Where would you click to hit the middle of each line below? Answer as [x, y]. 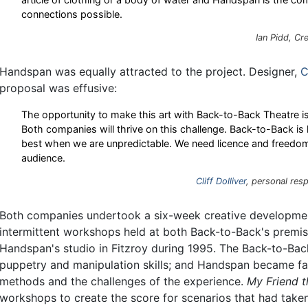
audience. [43, 157]
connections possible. [72, 14]
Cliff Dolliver [221, 181]
